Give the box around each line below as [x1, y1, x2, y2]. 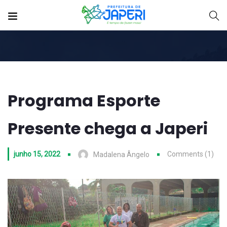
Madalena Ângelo [93, 150, 149, 159]
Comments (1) [167, 150, 214, 158]
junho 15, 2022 [14, 150, 60, 158]
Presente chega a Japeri [8, 117, 211, 140]
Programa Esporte [8, 89, 160, 112]
